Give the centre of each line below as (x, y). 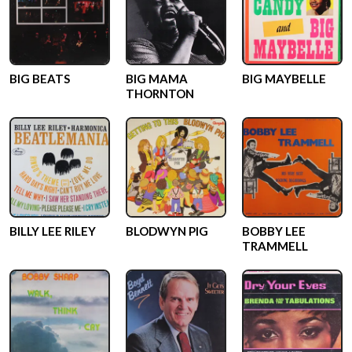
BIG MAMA (157, 79)
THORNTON (160, 93)
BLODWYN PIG (167, 231)
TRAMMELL (275, 246)
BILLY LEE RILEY (53, 231)
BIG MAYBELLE (284, 79)
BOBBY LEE (274, 231)
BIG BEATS (40, 79)
